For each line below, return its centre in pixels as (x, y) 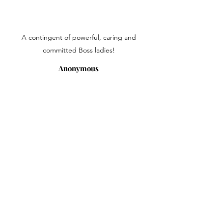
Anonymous (79, 68)
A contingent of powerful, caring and (79, 37)
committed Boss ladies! (79, 50)
